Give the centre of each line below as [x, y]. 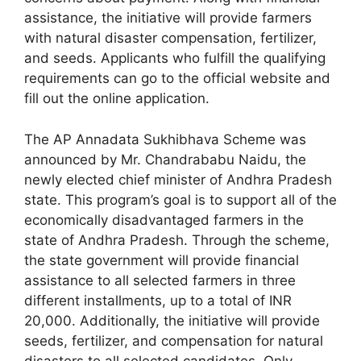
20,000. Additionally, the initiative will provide [172, 320]
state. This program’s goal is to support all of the [180, 199]
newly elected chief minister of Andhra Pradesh [178, 179]
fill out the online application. [117, 99]
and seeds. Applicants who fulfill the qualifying [175, 58]
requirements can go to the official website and [177, 79]
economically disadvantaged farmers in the [164, 220]
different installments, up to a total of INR [158, 300]
